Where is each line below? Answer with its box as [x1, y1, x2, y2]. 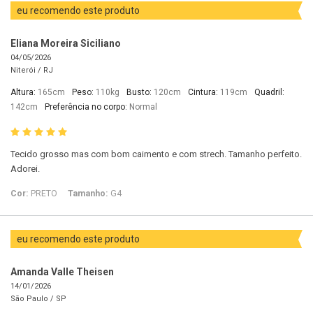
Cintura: [188, 87, 220, 98]
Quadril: [254, 87, 284, 98]
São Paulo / [10, 294, 56, 304]
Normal [129, 102, 157, 112]
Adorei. [10, 163, 40, 175]
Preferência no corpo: [45, 102, 129, 112]
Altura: [10, 87, 38, 98]
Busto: [126, 87, 154, 98]
